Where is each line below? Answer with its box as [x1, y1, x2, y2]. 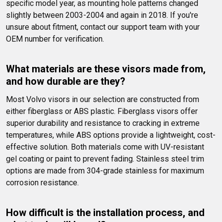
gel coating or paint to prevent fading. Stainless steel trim [6, 154, 206, 164]
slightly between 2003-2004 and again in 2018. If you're [6, 10, 200, 20]
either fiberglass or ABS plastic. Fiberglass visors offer [6, 107, 200, 116]
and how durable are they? [6, 75, 125, 88]
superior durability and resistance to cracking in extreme [6, 118, 202, 128]
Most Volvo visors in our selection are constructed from [6, 95, 201, 105]
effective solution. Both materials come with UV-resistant [6, 142, 206, 152]
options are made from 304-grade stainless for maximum [6, 166, 206, 176]
